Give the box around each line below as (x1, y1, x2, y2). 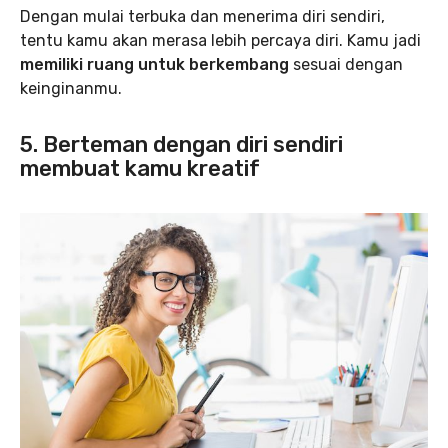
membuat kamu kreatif (20, 155, 260, 182)
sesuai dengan (289, 55, 403, 74)
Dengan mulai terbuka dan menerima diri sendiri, (20, 7, 385, 26)
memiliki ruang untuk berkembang (20, 55, 289, 74)
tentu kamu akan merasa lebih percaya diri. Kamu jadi (20, 31, 421, 50)
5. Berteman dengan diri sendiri (20, 131, 343, 158)
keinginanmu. (20, 79, 122, 98)
